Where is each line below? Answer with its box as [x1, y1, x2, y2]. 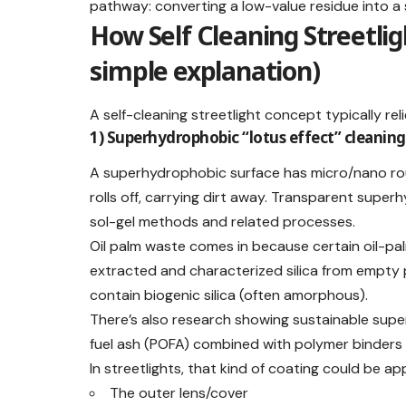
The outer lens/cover [110, 383, 249, 403]
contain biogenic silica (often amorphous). [90, 285, 369, 305]
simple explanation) [90, 53, 320, 89]
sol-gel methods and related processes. [90, 212, 356, 232]
